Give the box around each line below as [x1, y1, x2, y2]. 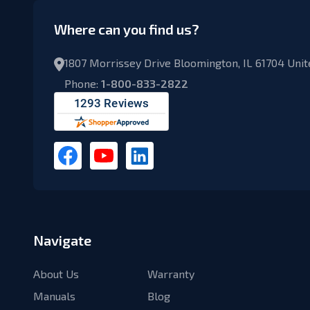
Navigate [33, 232, 91, 248]
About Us [33, 267, 79, 280]
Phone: [64, 77, 101, 90]
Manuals [33, 289, 75, 302]
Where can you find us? [54, 21, 199, 37]
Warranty [147, 267, 194, 280]
